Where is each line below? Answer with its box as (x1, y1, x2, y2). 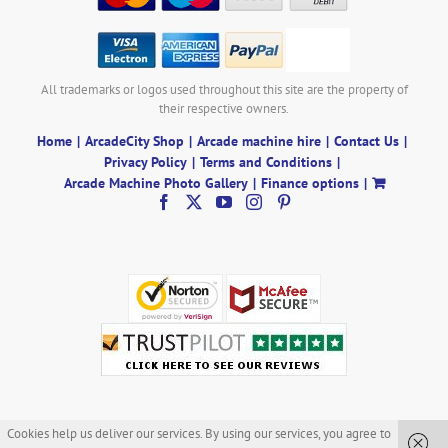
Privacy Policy (103, 152, 187, 171)
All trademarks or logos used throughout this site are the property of (40, 80, 408, 98)
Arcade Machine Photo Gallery (63, 173, 248, 192)
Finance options (260, 173, 359, 192)
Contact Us (333, 131, 399, 150)
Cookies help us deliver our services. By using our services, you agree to (7, 425, 391, 442)
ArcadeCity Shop (84, 131, 184, 150)
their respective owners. (159, 99, 289, 117)
